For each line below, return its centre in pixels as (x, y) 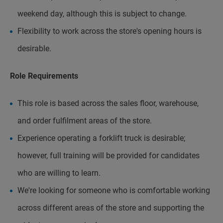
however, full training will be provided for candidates (109, 156)
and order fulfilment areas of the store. (85, 121)
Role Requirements (44, 76)
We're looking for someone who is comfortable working (114, 190)
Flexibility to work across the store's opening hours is (110, 31)
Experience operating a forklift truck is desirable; (101, 138)
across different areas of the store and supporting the (111, 208)
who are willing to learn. (59, 173)
